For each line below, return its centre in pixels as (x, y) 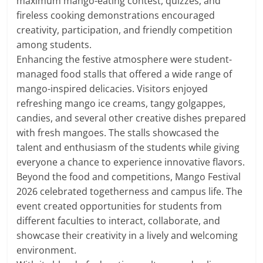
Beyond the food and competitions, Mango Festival (129, 176)
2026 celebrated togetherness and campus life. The (130, 191)
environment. (47, 250)
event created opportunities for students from (119, 206)
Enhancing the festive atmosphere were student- (124, 59)
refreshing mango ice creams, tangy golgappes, (121, 103)
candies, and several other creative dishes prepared (131, 118)
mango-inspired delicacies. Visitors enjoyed (112, 88)
